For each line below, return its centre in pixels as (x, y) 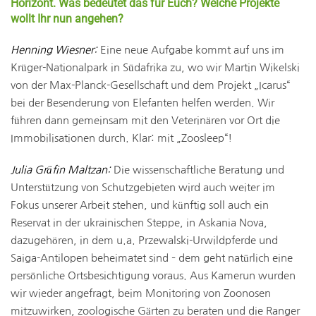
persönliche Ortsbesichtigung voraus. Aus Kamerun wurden (153, 275)
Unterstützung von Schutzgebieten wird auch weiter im (143, 187)
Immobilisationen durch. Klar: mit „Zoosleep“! (123, 138)
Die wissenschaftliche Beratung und (197, 170)
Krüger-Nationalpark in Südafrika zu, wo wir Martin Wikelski (155, 67)
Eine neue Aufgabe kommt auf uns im (191, 50)
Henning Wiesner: (54, 50)
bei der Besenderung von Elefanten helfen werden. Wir (142, 103)
